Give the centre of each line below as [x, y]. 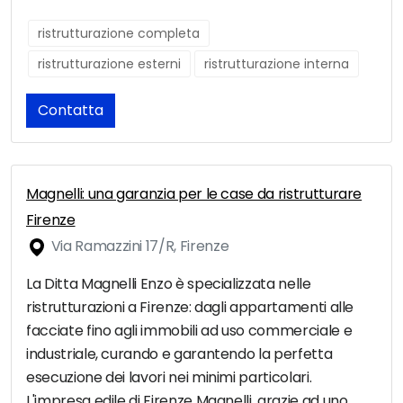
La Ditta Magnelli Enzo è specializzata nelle [169, 284]
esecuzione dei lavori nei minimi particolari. [169, 378]
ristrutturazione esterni [109, 64]
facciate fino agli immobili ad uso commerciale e [189, 331]
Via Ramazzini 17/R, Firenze [139, 246]
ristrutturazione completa [119, 34]
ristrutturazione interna [277, 64]
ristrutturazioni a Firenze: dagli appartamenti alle [190, 308]
